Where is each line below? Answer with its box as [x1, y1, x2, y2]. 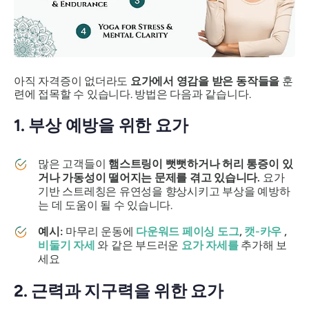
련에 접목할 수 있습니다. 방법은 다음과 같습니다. [14, 88, 251, 101]
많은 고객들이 [38, 157, 109, 170]
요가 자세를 [181, 238, 239, 252]
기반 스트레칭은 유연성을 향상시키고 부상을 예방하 [38, 184, 290, 198]
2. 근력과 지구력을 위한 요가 [14, 280, 223, 301]
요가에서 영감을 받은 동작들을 [130, 74, 280, 88]
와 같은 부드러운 [94, 238, 181, 252]
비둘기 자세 [38, 238, 95, 252]
